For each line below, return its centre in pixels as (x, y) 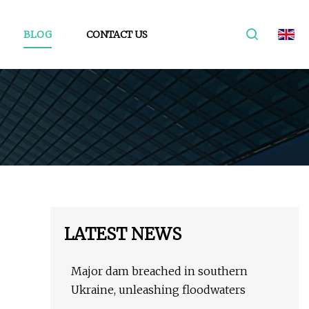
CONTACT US (117, 34)
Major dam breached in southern (159, 271)
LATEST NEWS (123, 235)
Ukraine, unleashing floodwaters (158, 290)
